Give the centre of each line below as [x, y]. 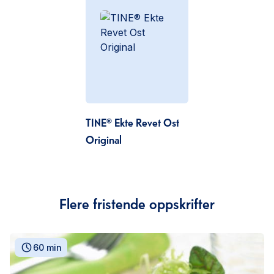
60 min [47, 247]
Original [104, 139]
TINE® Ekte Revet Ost [132, 121]
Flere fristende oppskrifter [137, 203]
